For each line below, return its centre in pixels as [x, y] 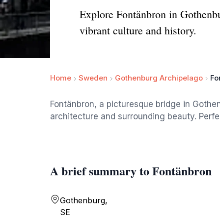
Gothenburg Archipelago [159, 78]
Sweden [93, 78]
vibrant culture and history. [138, 30]
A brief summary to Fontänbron [131, 171]
